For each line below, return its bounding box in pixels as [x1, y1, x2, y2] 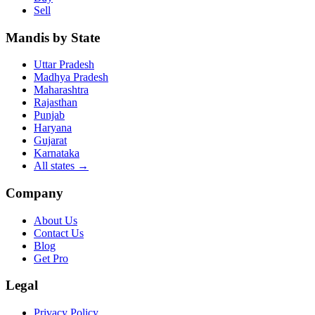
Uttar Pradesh [34, 58, 94, 71]
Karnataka [34, 147, 79, 160]
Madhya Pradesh [34, 71, 108, 84]
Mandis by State [6, 30, 100, 45]
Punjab [34, 109, 65, 122]
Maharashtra [34, 84, 89, 96]
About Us [34, 214, 77, 226]
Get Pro [34, 252, 68, 264]
